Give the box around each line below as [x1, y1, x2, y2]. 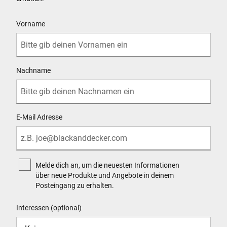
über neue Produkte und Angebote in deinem [35, 171, 174, 180]
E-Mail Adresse [16, 113, 62, 122]
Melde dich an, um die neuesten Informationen [35, 161, 179, 170]
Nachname [16, 66, 51, 75]
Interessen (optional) [16, 204, 82, 212]
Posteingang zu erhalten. [35, 181, 114, 190]
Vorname [16, 20, 45, 28]
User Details [16, 11, 53, 20]
